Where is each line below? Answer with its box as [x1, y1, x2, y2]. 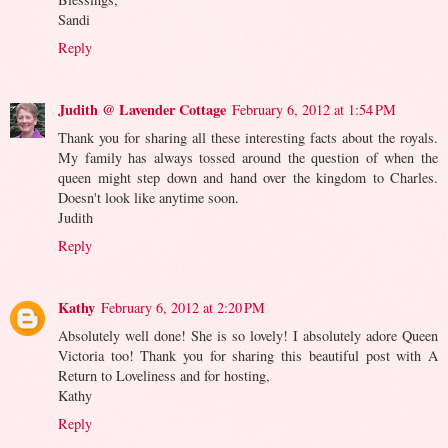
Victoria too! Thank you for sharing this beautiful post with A [58, 346, 438, 366]
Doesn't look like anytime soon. [58, 188, 239, 208]
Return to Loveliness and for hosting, [58, 366, 270, 386]
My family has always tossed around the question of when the [58, 148, 438, 168]
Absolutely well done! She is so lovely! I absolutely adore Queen [58, 326, 438, 346]
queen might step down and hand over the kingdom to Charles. [58, 168, 438, 188]
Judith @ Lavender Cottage [58, 99, 226, 121]
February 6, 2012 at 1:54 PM [232, 100, 396, 120]
